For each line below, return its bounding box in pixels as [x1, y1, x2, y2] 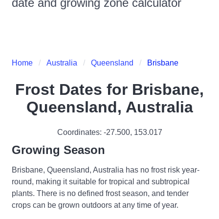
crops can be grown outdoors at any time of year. [12, 200, 178, 209]
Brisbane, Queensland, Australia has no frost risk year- [12, 165, 199, 174]
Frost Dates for [15, 81, 132, 98]
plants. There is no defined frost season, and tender [12, 189, 189, 197]
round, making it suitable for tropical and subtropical [12, 177, 190, 186]
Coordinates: [57, 128, 104, 136]
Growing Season [12, 143, 105, 156]
